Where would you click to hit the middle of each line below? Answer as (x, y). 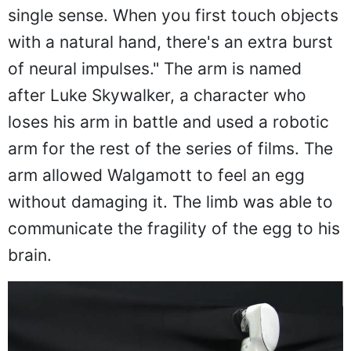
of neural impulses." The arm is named (155, 68)
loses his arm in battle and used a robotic (168, 121)
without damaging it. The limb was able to (170, 201)
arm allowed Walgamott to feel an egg (156, 175)
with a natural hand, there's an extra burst (170, 42)
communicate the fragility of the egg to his (174, 228)
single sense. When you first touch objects (173, 15)
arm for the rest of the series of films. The (170, 148)
